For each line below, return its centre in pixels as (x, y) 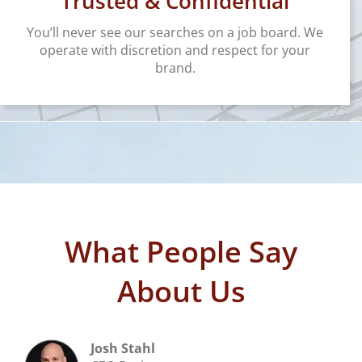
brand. (175, 68)
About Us (181, 292)
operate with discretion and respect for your (175, 51)
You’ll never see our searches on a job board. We (175, 33)
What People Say (181, 252)
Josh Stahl (123, 349)
